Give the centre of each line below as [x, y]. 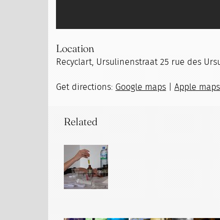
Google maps [141, 87]
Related [81, 121]
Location [75, 48]
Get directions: [86, 87]
